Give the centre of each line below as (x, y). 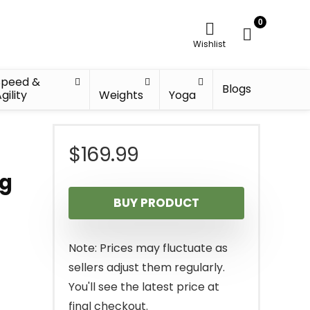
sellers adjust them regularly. (147, 267)
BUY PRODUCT (156, 203)
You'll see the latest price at (144, 287)
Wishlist (209, 44)
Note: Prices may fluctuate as (148, 248)
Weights (121, 95)
